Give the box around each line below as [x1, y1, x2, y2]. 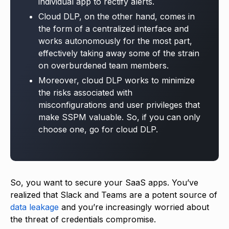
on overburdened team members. [38, 60, 169, 71]
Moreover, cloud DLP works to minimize [38, 75, 195, 85]
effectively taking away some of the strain [38, 48, 199, 58]
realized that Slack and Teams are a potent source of [10, 189, 217, 200]
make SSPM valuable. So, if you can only [38, 111, 200, 122]
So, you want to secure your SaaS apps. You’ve [10, 177, 198, 188]
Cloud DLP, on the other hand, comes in [38, 11, 195, 21]
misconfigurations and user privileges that [38, 99, 200, 110]
